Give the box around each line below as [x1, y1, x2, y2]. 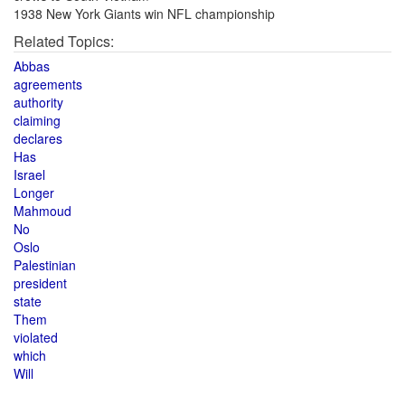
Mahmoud [14, 202, 71, 220]
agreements [14, 75, 82, 93]
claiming [14, 111, 61, 129]
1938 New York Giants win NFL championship [14, 5, 275, 23]
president [14, 274, 67, 292]
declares [14, 129, 62, 147]
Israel [14, 165, 45, 184]
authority [14, 93, 63, 111]
